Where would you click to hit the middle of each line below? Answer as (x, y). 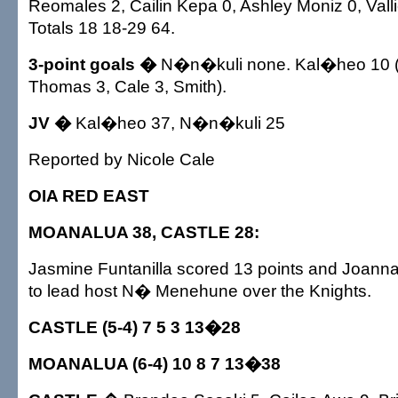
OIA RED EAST (89, 195)
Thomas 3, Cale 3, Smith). (127, 86)
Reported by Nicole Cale (122, 159)
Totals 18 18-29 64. (102, 28)
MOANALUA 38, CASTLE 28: (144, 232)
